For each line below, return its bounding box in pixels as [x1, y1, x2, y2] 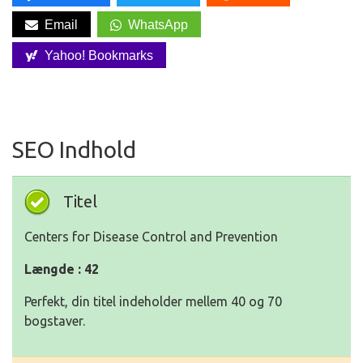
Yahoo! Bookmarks [45, 48, 153, 62]
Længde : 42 [24, 262, 99, 277]
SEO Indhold [12, 137, 136, 163]
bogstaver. [24, 314, 85, 329]
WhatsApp [128, 17, 188, 32]
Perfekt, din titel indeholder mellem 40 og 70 [24, 294, 282, 310]
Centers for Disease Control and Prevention [24, 229, 278, 245]
